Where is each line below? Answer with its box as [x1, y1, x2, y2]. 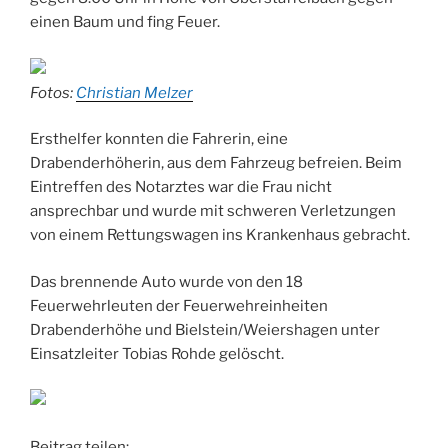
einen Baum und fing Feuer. [30, 13, 220, 32]
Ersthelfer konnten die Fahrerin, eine [30, 130, 288, 149]
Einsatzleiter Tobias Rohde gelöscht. [30, 344, 284, 363]
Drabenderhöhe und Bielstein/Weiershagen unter [30, 320, 380, 339]
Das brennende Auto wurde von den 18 [30, 272, 303, 291]
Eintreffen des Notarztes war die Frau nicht [30, 178, 332, 197]
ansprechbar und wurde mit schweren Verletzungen [30, 202, 396, 221]
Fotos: [30, 83, 76, 102]
